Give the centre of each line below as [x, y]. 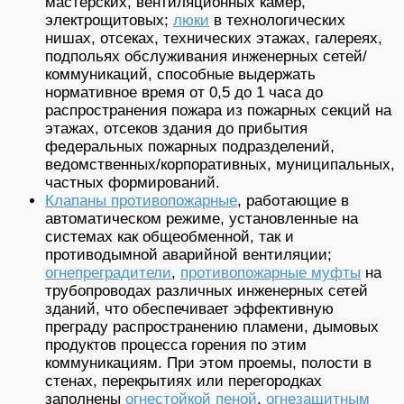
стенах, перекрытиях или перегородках [184, 381]
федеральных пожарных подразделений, [190, 146]
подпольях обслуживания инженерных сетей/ [206, 56]
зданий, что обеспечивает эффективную [189, 308]
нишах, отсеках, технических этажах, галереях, [214, 38]
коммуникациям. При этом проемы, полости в [208, 363]
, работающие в [293, 200]
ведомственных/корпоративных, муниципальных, [220, 164]
